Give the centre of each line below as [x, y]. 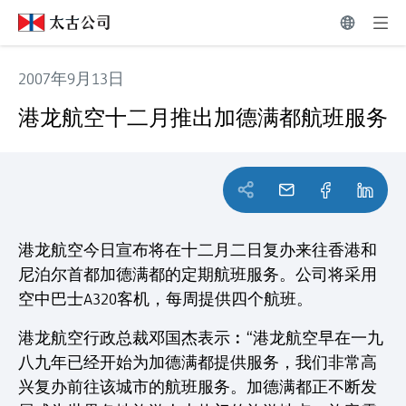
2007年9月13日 [71, 79]
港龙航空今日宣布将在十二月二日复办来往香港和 [198, 250]
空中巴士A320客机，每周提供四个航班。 [165, 299]
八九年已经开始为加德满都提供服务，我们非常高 [198, 362]
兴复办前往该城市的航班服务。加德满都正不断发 [198, 387]
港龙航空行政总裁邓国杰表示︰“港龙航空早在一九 [201, 338]
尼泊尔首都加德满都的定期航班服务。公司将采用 [198, 275]
